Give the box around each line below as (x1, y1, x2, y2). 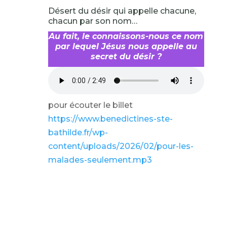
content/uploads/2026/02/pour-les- (48, 141, 194, 151)
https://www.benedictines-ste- (48, 114, 173, 124)
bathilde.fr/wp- (48, 128, 108, 137)
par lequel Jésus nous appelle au (55, 42, 197, 51)
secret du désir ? (90, 52, 162, 61)
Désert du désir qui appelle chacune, (48, 6, 196, 16)
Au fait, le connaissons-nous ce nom (49, 31, 204, 41)
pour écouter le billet (48, 100, 133, 110)
